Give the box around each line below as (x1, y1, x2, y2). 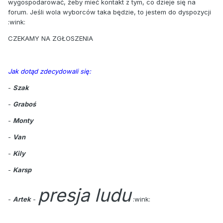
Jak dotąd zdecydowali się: (8, 67, 91, 75)
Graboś (13, 100, 36, 108)
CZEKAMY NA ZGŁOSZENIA (8, 34, 93, 42)
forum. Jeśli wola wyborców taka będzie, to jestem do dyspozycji (8, 7, 211, 16)
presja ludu (38, 184, 131, 206)
